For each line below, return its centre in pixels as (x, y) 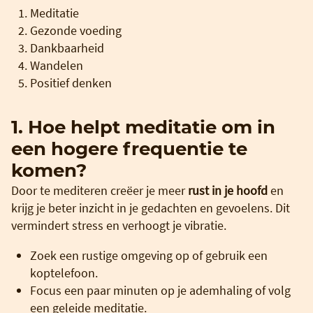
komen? (49, 170)
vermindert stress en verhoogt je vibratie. (119, 225)
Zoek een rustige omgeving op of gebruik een (149, 255)
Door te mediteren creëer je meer (100, 190)
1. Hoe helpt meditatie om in (143, 127)
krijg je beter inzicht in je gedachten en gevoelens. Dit (151, 208)
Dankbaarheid (67, 48)
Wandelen (57, 65)
